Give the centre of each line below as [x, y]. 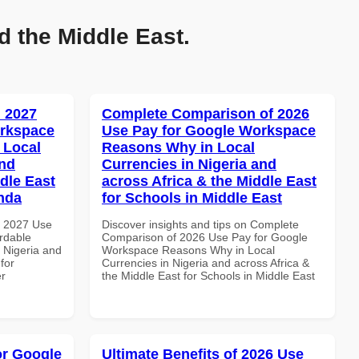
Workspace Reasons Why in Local [188, 250]
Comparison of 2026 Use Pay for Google [205, 237]
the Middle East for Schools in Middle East [208, 275]
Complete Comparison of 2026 [206, 113]
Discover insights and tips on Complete [200, 224]
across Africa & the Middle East [209, 181]
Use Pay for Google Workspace [209, 130]
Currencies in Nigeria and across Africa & [206, 262]
